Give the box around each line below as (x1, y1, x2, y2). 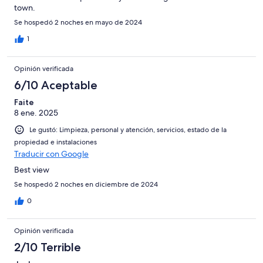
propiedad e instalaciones (14, 137, 97, 147)
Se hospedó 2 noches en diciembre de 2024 (14, 180, 158, 190)
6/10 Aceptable (14, 77, 97, 92)
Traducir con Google (14, 149, 89, 160)
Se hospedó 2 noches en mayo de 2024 (14, 17, 142, 27)
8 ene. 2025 (14, 107, 58, 118)
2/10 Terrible (14, 240, 81, 255)
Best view (14, 164, 49, 176)
